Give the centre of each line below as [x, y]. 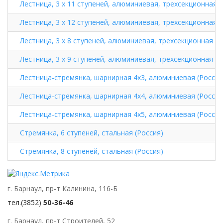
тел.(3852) [25, 202]
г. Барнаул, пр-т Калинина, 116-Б [62, 188]
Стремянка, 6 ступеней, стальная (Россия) [92, 132]
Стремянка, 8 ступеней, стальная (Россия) [92, 151]
